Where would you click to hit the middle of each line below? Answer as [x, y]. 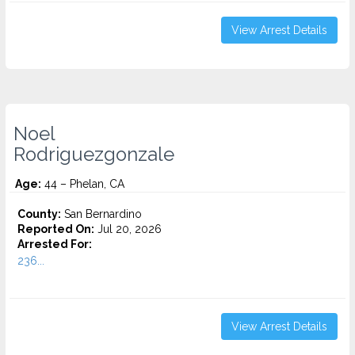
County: [39, 214]
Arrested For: [55, 244]
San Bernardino [101, 214]
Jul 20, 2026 [128, 229]
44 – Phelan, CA [83, 184]
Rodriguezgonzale [94, 155]
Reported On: [56, 229]
